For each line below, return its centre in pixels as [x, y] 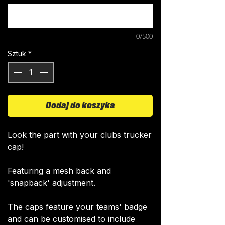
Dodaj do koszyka [80, 106]
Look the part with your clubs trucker [80, 135]
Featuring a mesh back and [59, 171]
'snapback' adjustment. [51, 183]
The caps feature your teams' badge [77, 207]
